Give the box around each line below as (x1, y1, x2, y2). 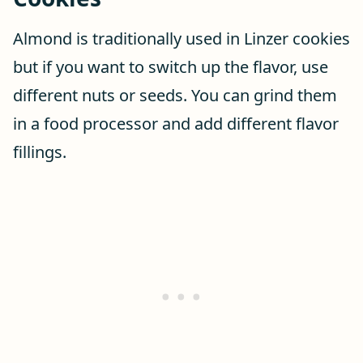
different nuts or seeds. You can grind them (13, 84, 337, 106)
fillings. (13, 141, 66, 163)
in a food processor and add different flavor (13, 113, 339, 135)
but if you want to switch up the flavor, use (13, 56, 328, 78)
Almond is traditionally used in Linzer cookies (13, 28, 350, 49)
